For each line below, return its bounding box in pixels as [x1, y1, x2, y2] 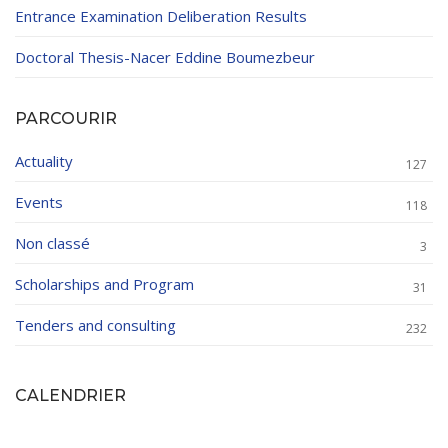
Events [15, 192, 63, 213]
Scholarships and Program [15, 274, 194, 295]
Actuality [15, 151, 73, 172]
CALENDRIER [15, 386, 126, 406]
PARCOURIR [15, 109, 117, 129]
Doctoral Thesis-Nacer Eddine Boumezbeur [15, 47, 315, 68]
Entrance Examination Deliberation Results [15, 6, 307, 27]
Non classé [15, 233, 90, 254]
